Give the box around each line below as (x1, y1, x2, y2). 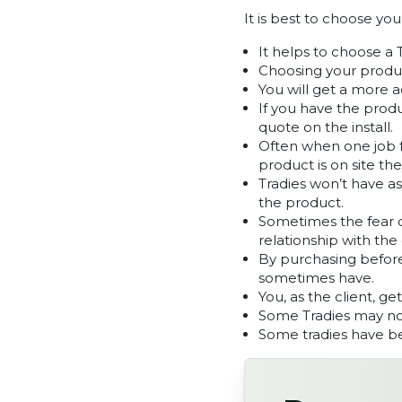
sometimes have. (258, 268, 374, 286)
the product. (258, 193, 344, 211)
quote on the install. (258, 118, 397, 135)
